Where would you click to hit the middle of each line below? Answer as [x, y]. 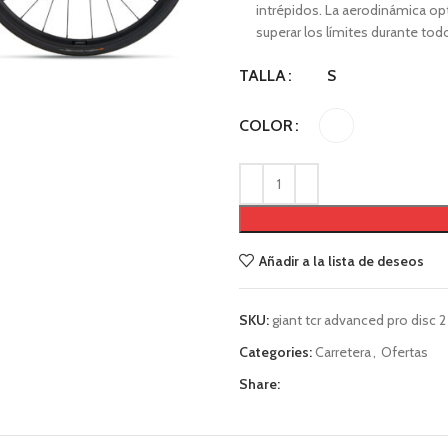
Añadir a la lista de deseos [341, 260]
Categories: [275, 352]
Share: [259, 384]
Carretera [343, 352]
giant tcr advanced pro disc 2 [359, 320]
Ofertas [404, 352]
